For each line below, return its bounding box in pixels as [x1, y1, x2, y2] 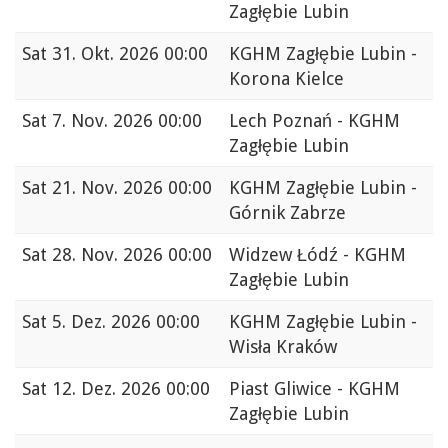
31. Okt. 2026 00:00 [52, 43, 208, 65]
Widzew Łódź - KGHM [229, 244, 406, 266]
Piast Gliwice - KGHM [229, 378, 400, 400]
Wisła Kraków [229, 336, 337, 358]
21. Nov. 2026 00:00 [52, 177, 212, 199]
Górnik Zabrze [229, 202, 346, 224]
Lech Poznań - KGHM [229, 110, 400, 132]
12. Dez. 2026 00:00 [52, 378, 210, 400]
